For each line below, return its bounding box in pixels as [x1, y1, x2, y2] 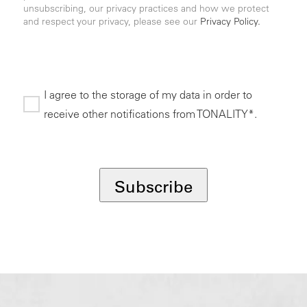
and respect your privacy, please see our [23, 15, 200, 28]
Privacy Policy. [199, 15, 260, 28]
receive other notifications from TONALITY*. [43, 107, 257, 121]
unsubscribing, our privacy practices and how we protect [23, 2, 269, 15]
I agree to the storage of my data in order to [43, 88, 252, 102]
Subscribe [114, 176, 193, 197]
